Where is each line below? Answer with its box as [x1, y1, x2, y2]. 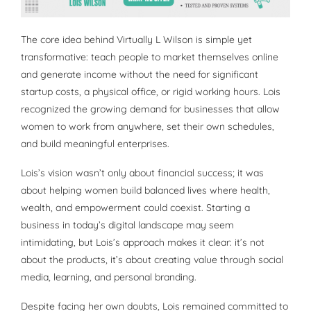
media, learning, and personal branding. [21, 271, 196, 284]
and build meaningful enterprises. [21, 137, 169, 151]
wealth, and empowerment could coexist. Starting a [21, 201, 250, 215]
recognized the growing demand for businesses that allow [21, 103, 280, 116]
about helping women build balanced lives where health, [21, 184, 270, 197]
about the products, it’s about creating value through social [21, 253, 283, 267]
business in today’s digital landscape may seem [21, 219, 234, 232]
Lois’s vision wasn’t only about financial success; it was [21, 167, 264, 180]
